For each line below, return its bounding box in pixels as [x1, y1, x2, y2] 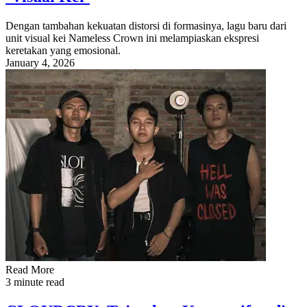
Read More [5, 264, 54, 276]
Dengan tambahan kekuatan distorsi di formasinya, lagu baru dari [5, 20, 286, 32]
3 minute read [5, 276, 64, 288]
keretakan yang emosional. [5, 45, 121, 57]
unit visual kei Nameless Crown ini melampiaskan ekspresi [5, 32, 259, 45]
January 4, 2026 [5, 57, 75, 69]
